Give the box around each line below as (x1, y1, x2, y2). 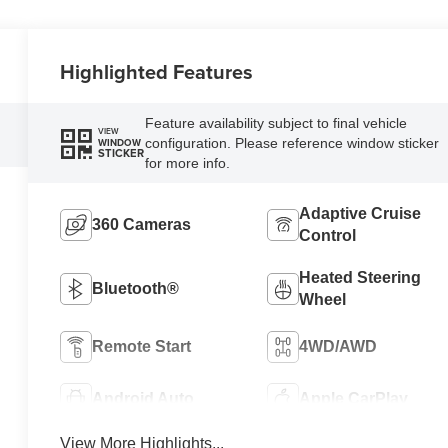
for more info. (144, 154, 230, 171)
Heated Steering (298, 268, 421, 286)
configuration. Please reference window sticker (144, 134, 439, 151)
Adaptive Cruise (298, 204, 421, 222)
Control (298, 226, 356, 244)
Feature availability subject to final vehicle (144, 114, 407, 131)
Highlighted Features (60, 56, 254, 86)
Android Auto (92, 389, 195, 407)
